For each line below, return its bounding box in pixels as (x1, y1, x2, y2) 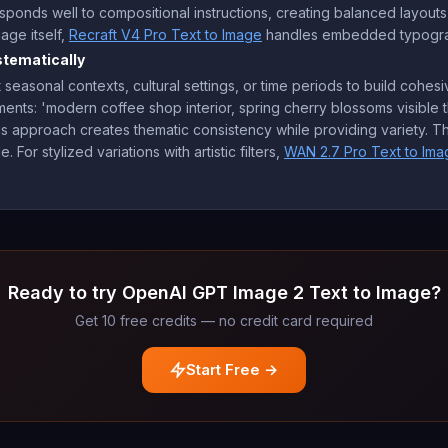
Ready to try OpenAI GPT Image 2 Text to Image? (7, 282, 441, 303)
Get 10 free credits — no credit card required (75, 312, 373, 329)
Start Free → (186, 360, 278, 379)
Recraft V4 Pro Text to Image (69, 26, 262, 43)
